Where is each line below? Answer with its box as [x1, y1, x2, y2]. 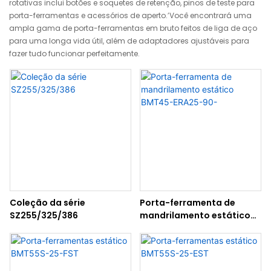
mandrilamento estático [139, 209, 250, 221]
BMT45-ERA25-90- [139, 221, 223, 234]
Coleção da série [10, 196, 85, 209]
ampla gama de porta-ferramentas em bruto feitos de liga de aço [9, 22, 257, 33]
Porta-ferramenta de [139, 196, 235, 209]
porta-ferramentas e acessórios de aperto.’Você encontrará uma [9, 10, 252, 21]
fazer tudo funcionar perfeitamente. [9, 48, 140, 59]
